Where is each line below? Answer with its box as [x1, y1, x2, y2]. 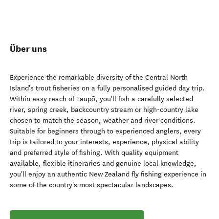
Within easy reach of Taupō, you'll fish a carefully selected [10, 95, 193, 103]
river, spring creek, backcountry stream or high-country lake [10, 106, 198, 114]
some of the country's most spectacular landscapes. [10, 181, 174, 189]
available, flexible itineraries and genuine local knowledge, [10, 159, 197, 168]
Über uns [10, 43, 47, 54]
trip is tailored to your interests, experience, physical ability [10, 138, 199, 146]
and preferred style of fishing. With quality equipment [10, 149, 178, 157]
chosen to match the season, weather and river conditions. [10, 116, 196, 125]
